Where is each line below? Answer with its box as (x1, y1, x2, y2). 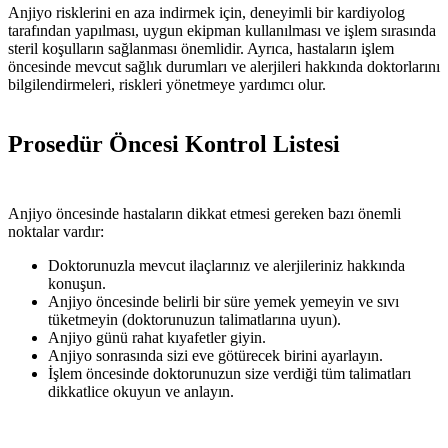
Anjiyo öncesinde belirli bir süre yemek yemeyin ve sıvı (48, 293, 399, 311)
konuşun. (48, 275, 106, 293)
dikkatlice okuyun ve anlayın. (48, 383, 234, 401)
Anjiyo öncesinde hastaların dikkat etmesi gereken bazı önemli (8, 205, 401, 223)
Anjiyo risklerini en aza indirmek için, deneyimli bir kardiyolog (8, 3, 405, 21)
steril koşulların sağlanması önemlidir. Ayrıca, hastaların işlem (8, 39, 394, 57)
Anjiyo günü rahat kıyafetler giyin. (48, 329, 266, 347)
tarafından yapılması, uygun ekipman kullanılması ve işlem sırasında (8, 21, 436, 39)
